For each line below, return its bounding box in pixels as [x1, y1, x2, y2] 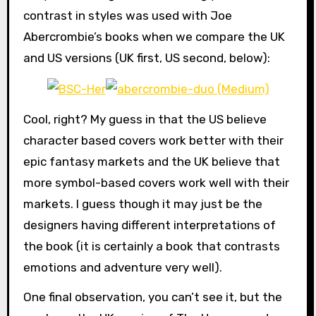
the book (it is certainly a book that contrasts [23, 238, 280, 253]
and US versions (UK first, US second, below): [23, 50, 270, 65]
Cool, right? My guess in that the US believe [23, 111, 267, 126]
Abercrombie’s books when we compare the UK [23, 29, 285, 44]
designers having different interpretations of [23, 217, 276, 232]
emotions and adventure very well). [23, 260, 222, 274]
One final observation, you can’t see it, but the [23, 290, 282, 305]
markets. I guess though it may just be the [23, 196, 262, 211]
